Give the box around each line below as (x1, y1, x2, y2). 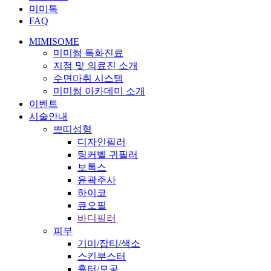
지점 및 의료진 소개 (53, 60, 138, 71)
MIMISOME (29, 36, 79, 47)
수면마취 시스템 (53, 73, 123, 83)
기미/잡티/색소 (77, 238, 140, 249)
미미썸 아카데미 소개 (53, 85, 145, 96)
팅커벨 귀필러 (77, 149, 138, 160)
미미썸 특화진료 (53, 47, 123, 58)
